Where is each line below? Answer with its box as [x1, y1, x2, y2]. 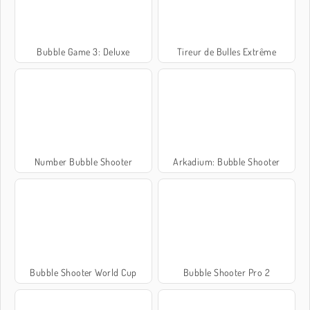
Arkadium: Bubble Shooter [173, 156, 280, 168]
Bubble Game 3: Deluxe [37, 46, 130, 58]
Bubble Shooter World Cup [30, 266, 137, 278]
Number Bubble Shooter [34, 156, 133, 168]
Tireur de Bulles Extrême [176, 46, 277, 58]
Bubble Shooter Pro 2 [183, 266, 271, 278]
